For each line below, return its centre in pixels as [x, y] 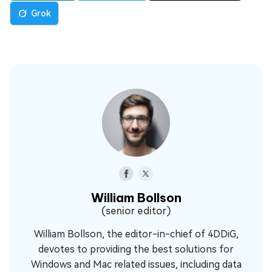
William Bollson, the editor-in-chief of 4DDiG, [136, 234]
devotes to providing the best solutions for [136, 250]
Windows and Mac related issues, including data [136, 265]
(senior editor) [136, 211]
